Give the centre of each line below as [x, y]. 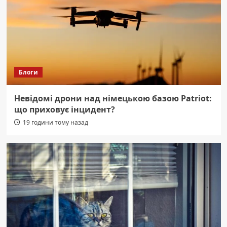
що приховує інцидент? [64, 110]
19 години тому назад [55, 123]
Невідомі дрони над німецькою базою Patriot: [113, 99]
